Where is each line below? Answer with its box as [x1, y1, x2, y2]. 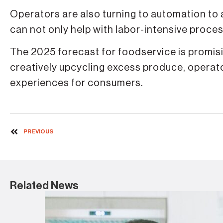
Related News [10, 180, 79, 191]
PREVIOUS [23, 128, 54, 134]
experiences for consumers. [10, 78, 143, 89]
